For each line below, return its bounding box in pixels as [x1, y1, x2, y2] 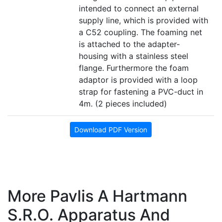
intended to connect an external [79, 3, 199, 14]
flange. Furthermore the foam [79, 63, 189, 73]
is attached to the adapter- [79, 39, 180, 50]
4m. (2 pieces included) [79, 99, 167, 109]
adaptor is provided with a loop [79, 75, 198, 85]
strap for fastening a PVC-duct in [79, 87, 203, 97]
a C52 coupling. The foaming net [79, 27, 202, 38]
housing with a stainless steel [79, 51, 188, 61]
